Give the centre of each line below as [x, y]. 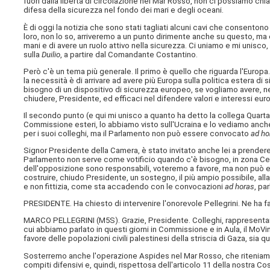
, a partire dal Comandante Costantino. [129, 54]
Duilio [51, 54]
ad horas [240, 187]
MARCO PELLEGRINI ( [61, 221]
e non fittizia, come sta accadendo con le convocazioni [124, 187]
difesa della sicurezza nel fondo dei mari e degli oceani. [124, 10]
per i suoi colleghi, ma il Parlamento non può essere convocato [137, 133]
